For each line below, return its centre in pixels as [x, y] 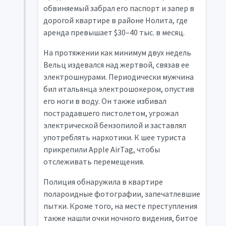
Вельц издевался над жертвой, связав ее [116, 65]
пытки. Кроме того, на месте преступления [120, 206]
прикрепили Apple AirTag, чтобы [101, 149]
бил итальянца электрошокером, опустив [119, 89]
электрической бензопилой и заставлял [115, 125]
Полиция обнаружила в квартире [103, 182]
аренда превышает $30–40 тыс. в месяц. [114, 32]
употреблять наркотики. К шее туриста [114, 137]
